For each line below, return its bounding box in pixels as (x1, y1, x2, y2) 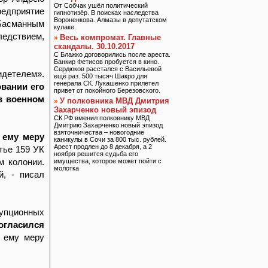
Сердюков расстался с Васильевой (54, 65, 162, 72)
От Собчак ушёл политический (54, 2, 148, 9)
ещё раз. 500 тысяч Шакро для (54, 72, 147, 80)
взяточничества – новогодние (54, 129, 144, 136)
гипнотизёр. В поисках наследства (54, 9, 159, 16)
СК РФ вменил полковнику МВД (54, 114, 150, 121)
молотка (54, 165, 79, 172)
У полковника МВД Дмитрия (60, 96, 169, 105)
